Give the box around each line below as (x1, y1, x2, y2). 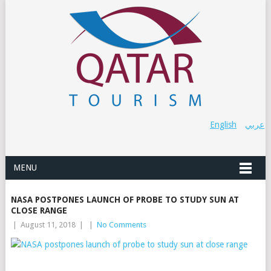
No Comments (96, 220, 146, 229)
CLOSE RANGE (10, 206, 67, 215)
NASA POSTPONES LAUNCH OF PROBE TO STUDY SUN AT (10, 195, 239, 204)
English (210, 120, 237, 129)
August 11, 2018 (20, 220, 76, 229)
